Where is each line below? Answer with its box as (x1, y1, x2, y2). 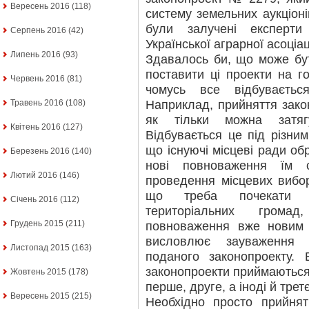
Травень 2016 (10, 98, 63, 108)
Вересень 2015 (10, 291, 70, 301)
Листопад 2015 (10, 243, 70, 253)
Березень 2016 (10, 146, 70, 157)
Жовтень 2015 (10, 267, 66, 277)
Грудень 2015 (10, 219, 63, 229)
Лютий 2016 (10, 170, 57, 181)
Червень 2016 (10, 74, 65, 84)
